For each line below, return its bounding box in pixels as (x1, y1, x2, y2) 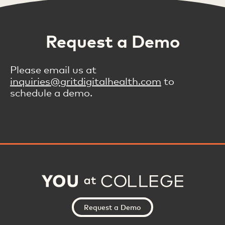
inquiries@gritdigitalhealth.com (10, 75, 161, 87)
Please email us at (10, 64, 96, 76)
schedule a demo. (10, 87, 92, 99)
